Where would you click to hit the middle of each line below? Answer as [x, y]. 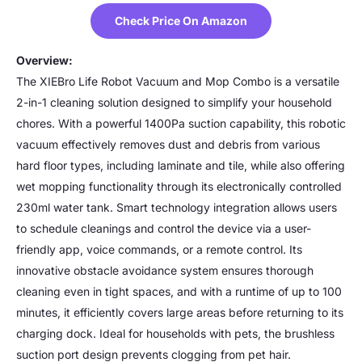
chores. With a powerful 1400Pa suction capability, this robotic [181, 123]
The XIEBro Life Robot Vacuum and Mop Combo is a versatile [178, 81]
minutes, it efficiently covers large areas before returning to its [180, 312]
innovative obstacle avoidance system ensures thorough [165, 270]
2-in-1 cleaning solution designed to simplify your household [174, 102]
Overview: [44, 60]
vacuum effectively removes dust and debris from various [168, 144]
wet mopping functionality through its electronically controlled [179, 186]
